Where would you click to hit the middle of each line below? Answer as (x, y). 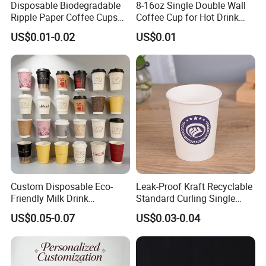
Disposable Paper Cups (184, 29)
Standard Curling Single (185, 199)
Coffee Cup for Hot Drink (187, 17)
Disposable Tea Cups (55, 29)
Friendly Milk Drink (50, 199)
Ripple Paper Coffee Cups (64, 17)
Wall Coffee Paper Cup (183, 210)
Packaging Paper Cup (56, 210)
